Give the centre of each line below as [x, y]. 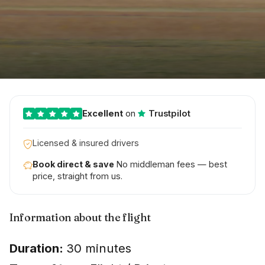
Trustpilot [168, 113]
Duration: [36, 248]
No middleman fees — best [170, 164]
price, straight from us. [77, 176]
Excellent [102, 113]
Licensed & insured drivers [85, 143]
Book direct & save [73, 164]
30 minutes [97, 248]
